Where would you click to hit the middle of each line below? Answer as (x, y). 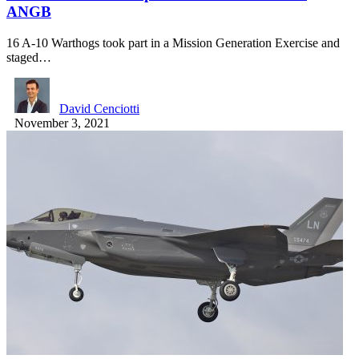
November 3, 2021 (62, 123)
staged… (29, 57)
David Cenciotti (99, 108)
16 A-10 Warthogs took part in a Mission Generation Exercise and (173, 42)
